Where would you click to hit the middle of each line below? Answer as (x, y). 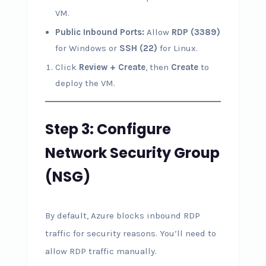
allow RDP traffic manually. (101, 251)
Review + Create (112, 67)
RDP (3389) (196, 32)
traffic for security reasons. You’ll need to (130, 233)
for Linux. (177, 48)
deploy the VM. (85, 83)
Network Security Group (132, 153)
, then (158, 67)
